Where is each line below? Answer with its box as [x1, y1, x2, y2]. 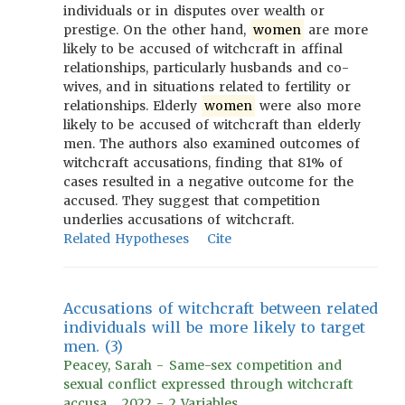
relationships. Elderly [63, 98, 202, 114]
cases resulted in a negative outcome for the [63, 174, 353, 190]
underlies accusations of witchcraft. [63, 212, 294, 228]
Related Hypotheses [63, 231, 190, 247]
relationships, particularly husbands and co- [63, 60, 349, 76]
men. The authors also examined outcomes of [63, 136, 361, 152]
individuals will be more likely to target [63, 318, 366, 336]
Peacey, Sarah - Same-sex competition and [63, 357, 343, 373]
